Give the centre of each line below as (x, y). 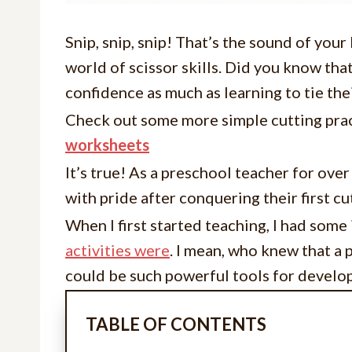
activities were (117, 249)
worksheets (107, 144)
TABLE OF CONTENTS (176, 324)
